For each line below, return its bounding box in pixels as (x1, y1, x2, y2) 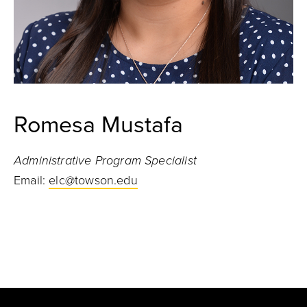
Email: (14, 173, 49, 188)
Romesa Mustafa (14, 111, 183, 139)
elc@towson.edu (49, 173, 138, 188)
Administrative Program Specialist (14, 153, 197, 168)
